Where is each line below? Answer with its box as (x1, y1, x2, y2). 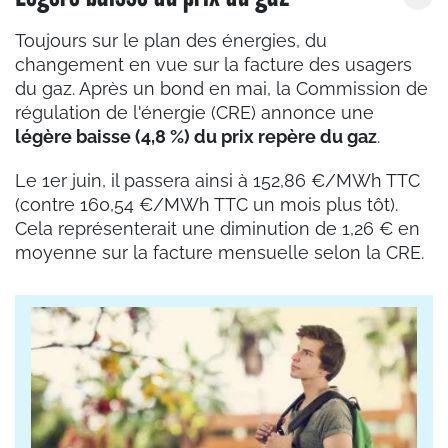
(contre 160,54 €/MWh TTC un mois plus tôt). (15, 193, 398, 215)
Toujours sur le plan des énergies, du (15, 29, 327, 51)
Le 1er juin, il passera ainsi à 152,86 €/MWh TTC (15, 169, 420, 191)
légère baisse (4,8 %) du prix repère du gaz (15, 125, 377, 147)
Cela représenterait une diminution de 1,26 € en (15, 217, 420, 239)
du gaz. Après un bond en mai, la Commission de (15, 77, 428, 99)
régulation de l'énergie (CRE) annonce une (15, 101, 374, 123)
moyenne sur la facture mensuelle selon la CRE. (15, 241, 424, 263)
